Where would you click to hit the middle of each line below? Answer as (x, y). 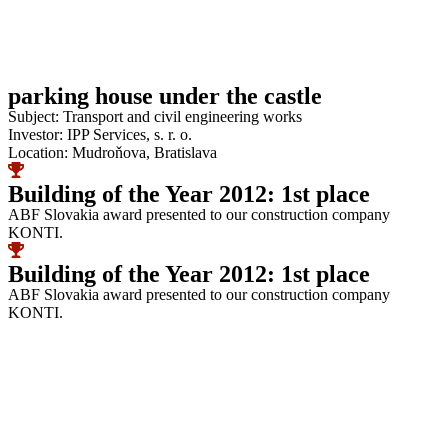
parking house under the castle (165, 95)
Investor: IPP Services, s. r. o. (100, 134)
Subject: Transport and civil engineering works (155, 116)
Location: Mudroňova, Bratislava (112, 152)
